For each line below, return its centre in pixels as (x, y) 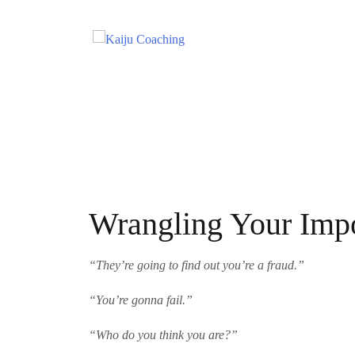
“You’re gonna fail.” (141, 300)
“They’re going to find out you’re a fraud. (193, 265)
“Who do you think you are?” (163, 335)
